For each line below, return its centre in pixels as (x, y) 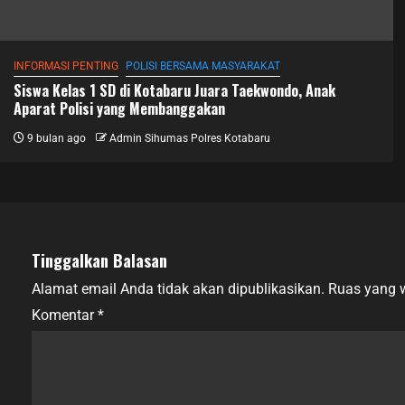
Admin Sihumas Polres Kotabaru (190, 138)
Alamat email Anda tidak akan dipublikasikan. (178, 288)
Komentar (65, 315)
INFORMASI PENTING (66, 66)
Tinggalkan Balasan (99, 260)
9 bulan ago (55, 138)
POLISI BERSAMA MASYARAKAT (203, 66)
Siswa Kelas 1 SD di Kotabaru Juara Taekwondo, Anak (174, 90)
